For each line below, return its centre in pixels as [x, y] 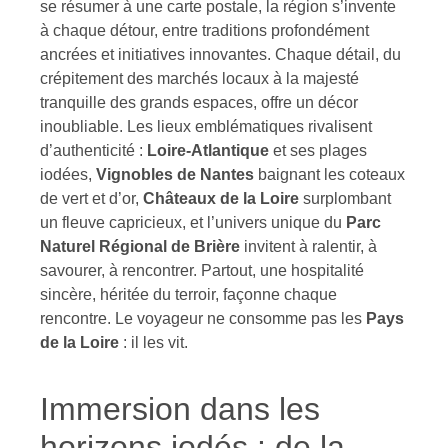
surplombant [345, 198]
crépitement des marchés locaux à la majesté [199, 78]
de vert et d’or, [91, 198]
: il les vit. [153, 342]
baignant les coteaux [329, 174]
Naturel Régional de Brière [140, 246]
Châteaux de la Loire [221, 198]
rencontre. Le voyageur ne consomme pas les [203, 318]
